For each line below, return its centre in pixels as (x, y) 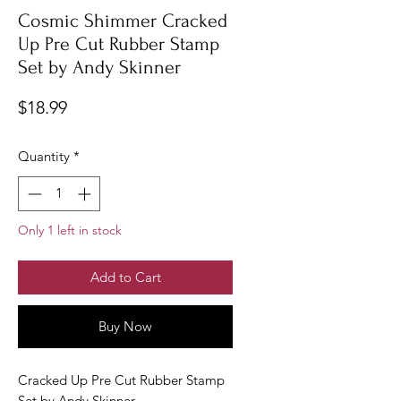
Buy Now (125, 326)
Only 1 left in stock (70, 230)
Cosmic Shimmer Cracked (123, 21)
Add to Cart (125, 277)
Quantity (44, 157)
